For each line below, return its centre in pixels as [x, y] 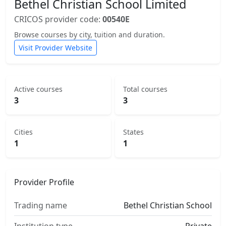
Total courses [145, 89]
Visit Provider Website [55, 48]
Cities [23, 132]
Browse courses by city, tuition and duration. [90, 35]
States [133, 132]
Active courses [38, 89]
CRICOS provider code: [58, 19]
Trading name [41, 205]
